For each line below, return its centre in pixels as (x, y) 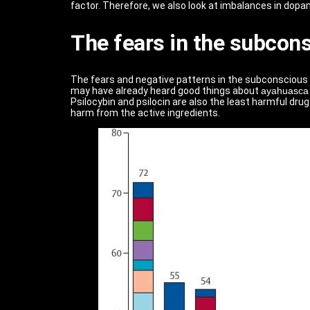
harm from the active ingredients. (145, 113)
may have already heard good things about (166, 91)
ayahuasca (285, 91)
